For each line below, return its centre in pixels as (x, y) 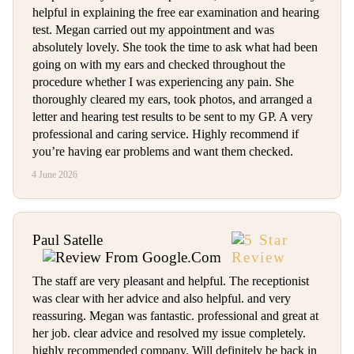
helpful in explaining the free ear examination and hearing (176, 13)
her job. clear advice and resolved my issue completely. (169, 333)
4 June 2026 (55, 175)
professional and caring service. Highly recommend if (166, 134)
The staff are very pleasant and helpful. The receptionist (171, 281)
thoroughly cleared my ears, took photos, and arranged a (172, 100)
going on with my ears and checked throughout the (159, 65)
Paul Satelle (68, 240)
